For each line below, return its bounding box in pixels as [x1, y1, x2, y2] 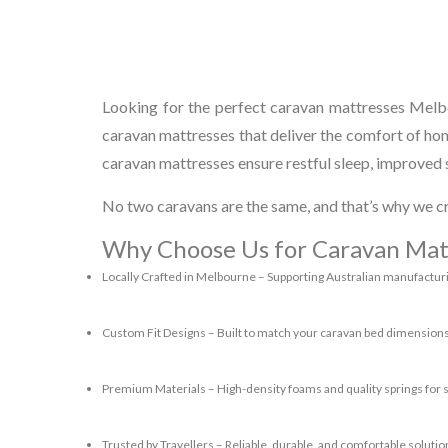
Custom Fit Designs [102, 325, 206, 340]
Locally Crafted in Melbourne [102, 269, 256, 284]
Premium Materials [102, 381, 206, 396]
